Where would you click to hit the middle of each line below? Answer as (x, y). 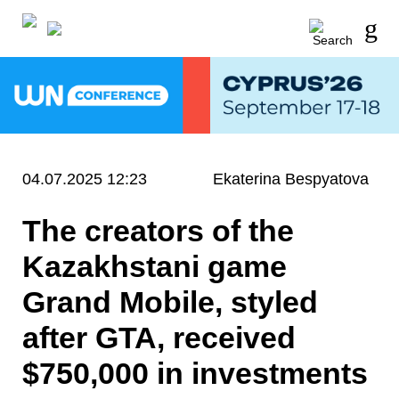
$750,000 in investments (195, 373)
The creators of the (158, 230)
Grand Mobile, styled (170, 301)
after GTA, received (159, 337)
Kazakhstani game (155, 266)
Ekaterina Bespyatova (291, 179)
